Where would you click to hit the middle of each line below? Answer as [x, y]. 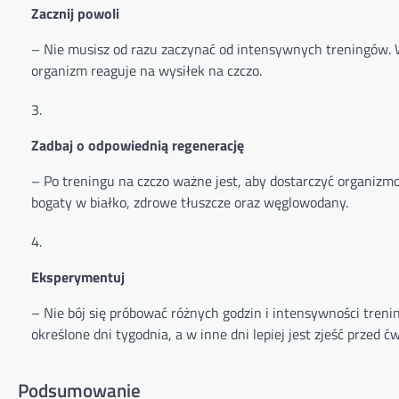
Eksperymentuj [78, 277]
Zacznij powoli [75, 14]
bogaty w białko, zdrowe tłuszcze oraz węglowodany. [190, 203]
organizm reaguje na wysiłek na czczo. [147, 71]
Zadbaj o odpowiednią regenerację [138, 146]
